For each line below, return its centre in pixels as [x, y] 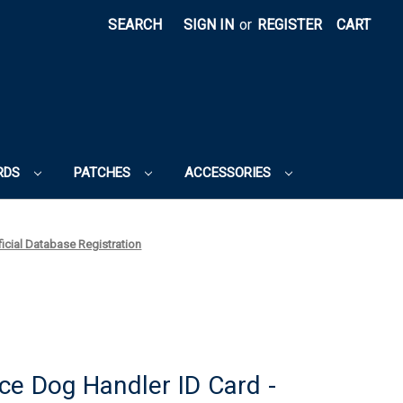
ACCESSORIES [229, 173]
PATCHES [103, 173]
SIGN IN [209, 25]
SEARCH [135, 25]
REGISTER [290, 25]
